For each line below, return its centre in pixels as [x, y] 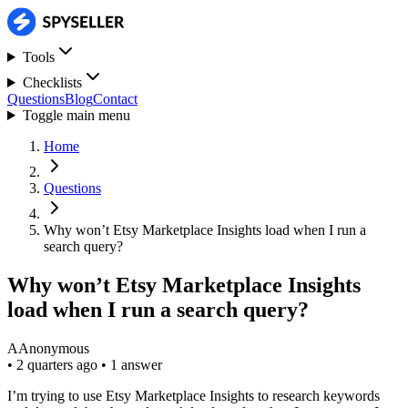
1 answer [136, 364]
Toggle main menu [76, 115]
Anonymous [54, 348]
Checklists [52, 82]
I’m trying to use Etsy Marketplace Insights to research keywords [194, 395]
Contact [115, 99]
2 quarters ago [59, 364]
